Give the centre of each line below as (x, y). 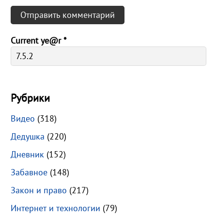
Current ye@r (37, 41)
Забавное (29, 172)
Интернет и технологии (56, 208)
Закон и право (39, 190)
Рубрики (31, 98)
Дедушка (28, 137)
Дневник (28, 155)
